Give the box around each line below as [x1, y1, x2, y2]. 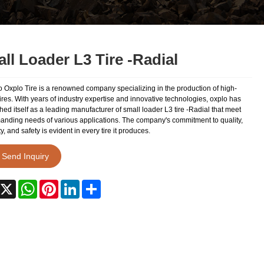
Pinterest [58, 180, 87, 189]
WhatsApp [37, 180, 70, 189]
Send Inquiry [1, 151, 49, 161]
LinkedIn [79, 180, 107, 189]
